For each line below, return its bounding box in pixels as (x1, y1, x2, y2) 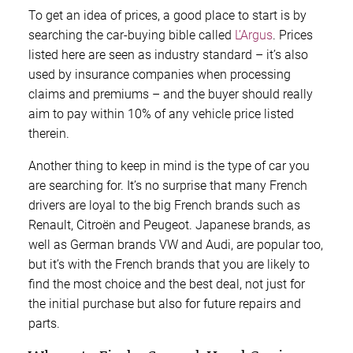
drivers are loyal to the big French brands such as (28, 197, 300, 213)
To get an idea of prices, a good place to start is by (28, 7, 307, 23)
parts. (28, 315, 60, 331)
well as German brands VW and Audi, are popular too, (28, 236, 323, 252)
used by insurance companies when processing (28, 66, 291, 82)
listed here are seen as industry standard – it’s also (28, 46, 308, 62)
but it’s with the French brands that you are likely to (28, 256, 310, 272)
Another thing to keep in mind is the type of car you (28, 158, 310, 173)
